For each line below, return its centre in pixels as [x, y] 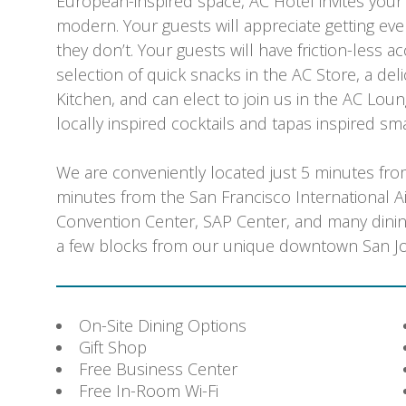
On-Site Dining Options [163, 325]
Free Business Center [158, 368]
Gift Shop [113, 347]
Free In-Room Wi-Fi [149, 390]
